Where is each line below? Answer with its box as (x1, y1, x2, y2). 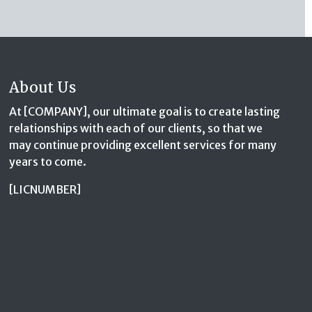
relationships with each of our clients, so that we (9, 120, 263, 135)
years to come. (9, 154, 87, 169)
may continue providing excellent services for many (9, 137, 277, 152)
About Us (9, 77, 77, 97)
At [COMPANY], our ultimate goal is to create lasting (9, 104, 281, 118)
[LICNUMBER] (9, 182, 81, 196)
